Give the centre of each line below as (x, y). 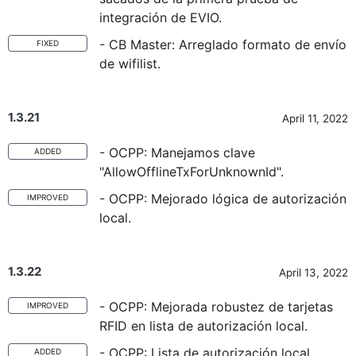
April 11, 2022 (315, 118)
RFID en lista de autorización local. (203, 326)
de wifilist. (130, 64)
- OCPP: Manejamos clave (177, 153)
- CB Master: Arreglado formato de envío (223, 44)
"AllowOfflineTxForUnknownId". (192, 172)
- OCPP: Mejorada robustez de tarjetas (216, 307)
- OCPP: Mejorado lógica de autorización (223, 199)
